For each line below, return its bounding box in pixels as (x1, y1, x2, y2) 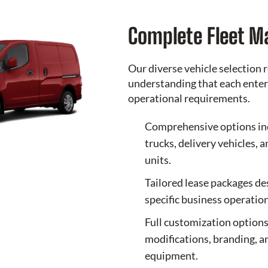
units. (145, 153, 171, 166)
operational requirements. (128, 92, 250, 105)
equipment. (145, 249, 198, 262)
